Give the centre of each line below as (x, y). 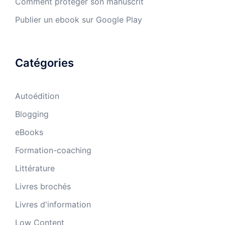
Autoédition (37, 96)
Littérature (35, 168)
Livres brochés (43, 186)
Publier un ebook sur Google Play (79, 19)
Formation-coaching (53, 150)
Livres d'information (53, 204)
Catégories (44, 63)
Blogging (32, 114)
